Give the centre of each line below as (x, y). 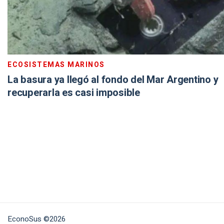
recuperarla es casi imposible (74, 93)
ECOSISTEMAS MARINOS (56, 65)
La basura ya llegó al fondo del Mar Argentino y (113, 80)
